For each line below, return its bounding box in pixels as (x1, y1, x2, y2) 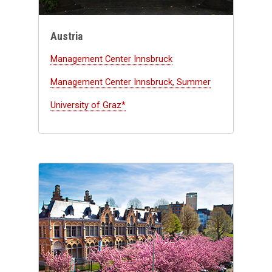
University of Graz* (50, 99, 126, 110)
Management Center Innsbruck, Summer (50, 76, 211, 87)
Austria (50, 29, 83, 42)
